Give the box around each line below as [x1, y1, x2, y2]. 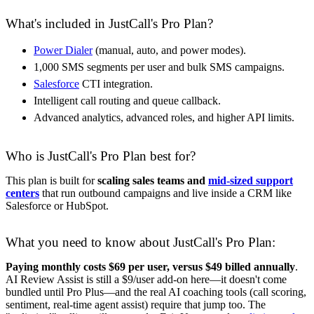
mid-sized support [208, 174, 293, 186]
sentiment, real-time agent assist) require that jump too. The [6, 298, 266, 310]
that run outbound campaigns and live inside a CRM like [39, 186, 292, 199]
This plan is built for [6, 174, 97, 186]
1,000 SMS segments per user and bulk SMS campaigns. [34, 60, 285, 73]
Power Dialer [34, 43, 93, 56]
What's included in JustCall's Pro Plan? [6, 15, 213, 31]
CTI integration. [79, 77, 153, 90]
